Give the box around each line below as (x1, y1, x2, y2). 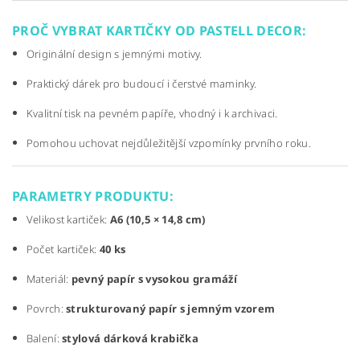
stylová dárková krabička (62, 331, 198, 346)
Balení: (26, 331, 63, 346)
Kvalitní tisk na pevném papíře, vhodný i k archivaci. (26, 106, 278, 121)
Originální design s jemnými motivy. (26, 47, 202, 62)
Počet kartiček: (26, 242, 100, 257)
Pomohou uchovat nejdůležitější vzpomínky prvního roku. (26, 136, 311, 151)
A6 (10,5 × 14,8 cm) (109, 212, 206, 227)
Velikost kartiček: (26, 212, 110, 227)
